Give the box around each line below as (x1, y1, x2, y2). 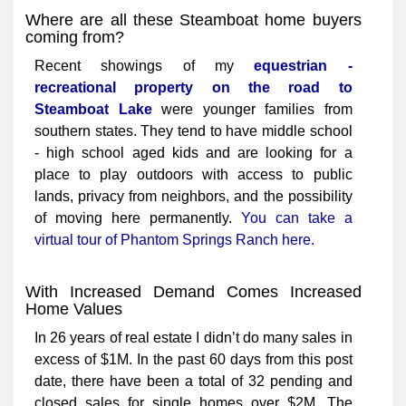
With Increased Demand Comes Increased (25, 283, 362, 302)
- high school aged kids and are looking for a (34, 145, 353, 161)
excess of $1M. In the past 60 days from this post (34, 352, 353, 368)
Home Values (25, 300, 122, 319)
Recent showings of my (34, 58, 255, 74)
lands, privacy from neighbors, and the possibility (34, 188, 353, 205)
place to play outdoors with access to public (34, 167, 353, 183)
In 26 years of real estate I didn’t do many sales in (34, 330, 353, 346)
